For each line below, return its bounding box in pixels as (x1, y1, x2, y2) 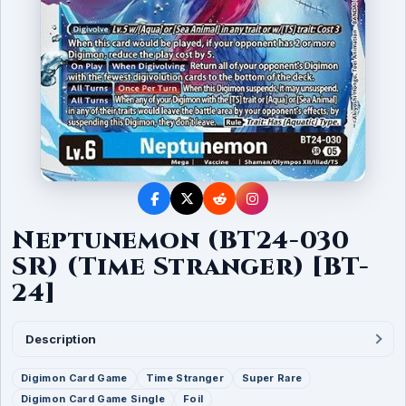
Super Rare (241, 372, 303, 385)
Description (25, 332, 96, 347)
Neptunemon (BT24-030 (12, 224, 350, 258)
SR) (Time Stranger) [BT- (12, 250, 370, 285)
